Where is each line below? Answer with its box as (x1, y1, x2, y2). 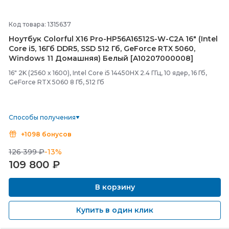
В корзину (93, 182, 137, 192)
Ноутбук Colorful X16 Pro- (9, 34, 106, 43)
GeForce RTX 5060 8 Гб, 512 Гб (9, 78, 104, 86)
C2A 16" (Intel (169, 34, 218, 43)
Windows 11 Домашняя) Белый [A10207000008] (9, 54, 193, 63)
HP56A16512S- (106, 34, 157, 43)
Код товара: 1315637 (9, 20, 71, 28)
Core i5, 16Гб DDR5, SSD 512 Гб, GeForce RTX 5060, (9, 44, 195, 53)
